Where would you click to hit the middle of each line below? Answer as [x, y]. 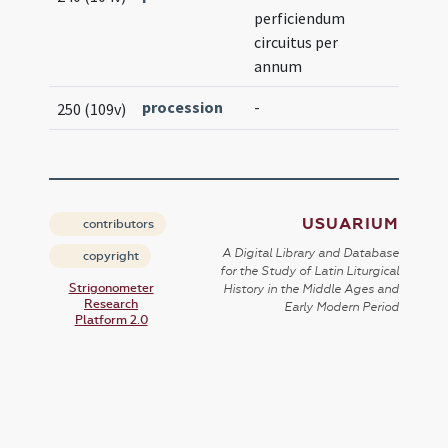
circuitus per [296, 42]
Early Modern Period [341, 307]
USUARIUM [350, 224]
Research [111, 304]
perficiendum [300, 18]
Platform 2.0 [111, 320]
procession [183, 107]
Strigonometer [111, 288]
